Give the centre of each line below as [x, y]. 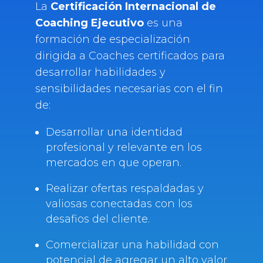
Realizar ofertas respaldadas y [125, 188]
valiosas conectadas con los [119, 204]
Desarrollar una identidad [114, 132]
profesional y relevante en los [124, 147]
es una [163, 23]
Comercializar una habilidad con [132, 245]
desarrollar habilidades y [100, 72]
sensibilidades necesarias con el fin [129, 89]
